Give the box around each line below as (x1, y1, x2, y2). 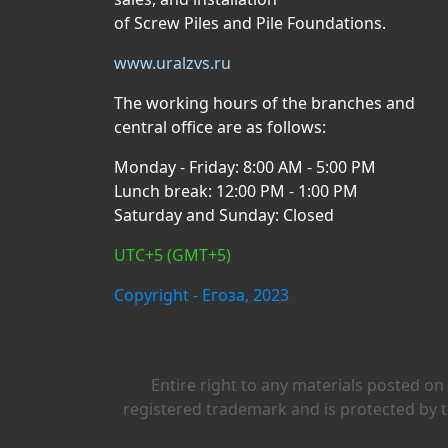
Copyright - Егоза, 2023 (114, 284, 289, 306)
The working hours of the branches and (114, 92, 415, 114)
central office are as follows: (114, 116, 326, 138)
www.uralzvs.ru (114, 52, 231, 74)
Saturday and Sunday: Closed (114, 204, 334, 226)
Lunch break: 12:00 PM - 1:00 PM (114, 180, 358, 202)
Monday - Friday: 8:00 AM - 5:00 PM (114, 156, 376, 178)
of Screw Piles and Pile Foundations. (114, 12, 386, 34)
